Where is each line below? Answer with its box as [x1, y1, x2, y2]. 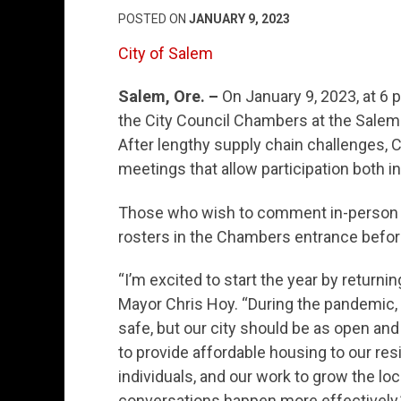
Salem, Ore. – [118, 87, 222, 107]
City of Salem [118, 43, 213, 63]
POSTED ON [118, 11, 189, 26]
